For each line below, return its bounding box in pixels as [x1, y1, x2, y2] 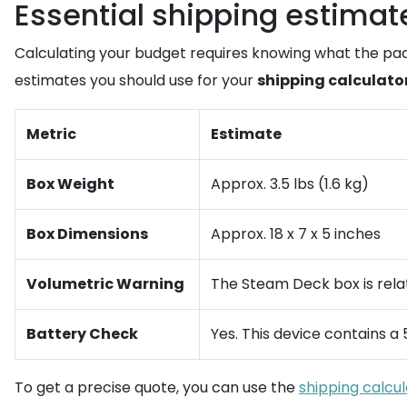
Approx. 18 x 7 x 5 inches [211, 223, 381, 244]
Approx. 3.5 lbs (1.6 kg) [211, 174, 369, 194]
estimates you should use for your [15, 70, 257, 91]
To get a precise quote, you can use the [15, 377, 299, 398]
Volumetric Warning [26, 273, 184, 294]
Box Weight [26, 174, 114, 194]
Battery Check [26, 323, 138, 344]
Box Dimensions [26, 223, 148, 244]
